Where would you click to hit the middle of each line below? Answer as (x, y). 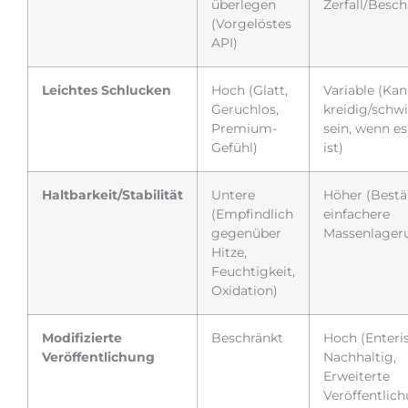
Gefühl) (235, 147)
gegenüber (246, 233)
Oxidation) (245, 290)
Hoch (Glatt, (250, 90)
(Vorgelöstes (251, 23)
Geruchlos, (245, 109)
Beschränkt (247, 337)
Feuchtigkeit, (253, 271)
